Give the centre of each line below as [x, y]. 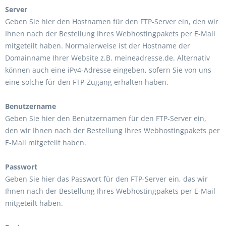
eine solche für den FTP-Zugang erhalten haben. [87, 82]
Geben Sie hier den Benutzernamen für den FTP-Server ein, [106, 118]
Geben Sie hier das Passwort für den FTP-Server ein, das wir [106, 179]
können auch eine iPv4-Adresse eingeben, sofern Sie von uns [108, 70]
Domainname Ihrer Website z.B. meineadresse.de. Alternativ [107, 58]
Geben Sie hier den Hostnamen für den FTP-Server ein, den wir [112, 21]
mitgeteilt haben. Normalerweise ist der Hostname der [98, 46]
